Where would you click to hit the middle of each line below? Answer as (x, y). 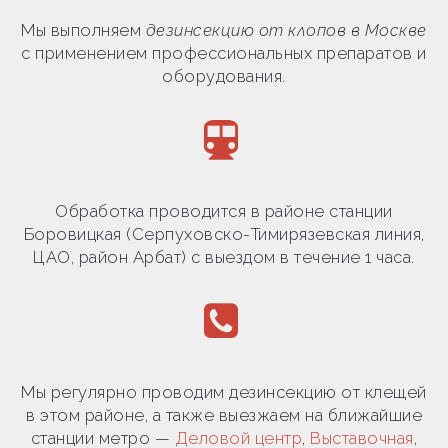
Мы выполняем (83, 30)
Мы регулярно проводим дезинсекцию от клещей (224, 392)
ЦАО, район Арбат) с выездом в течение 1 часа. (224, 257)
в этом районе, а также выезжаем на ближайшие (224, 415)
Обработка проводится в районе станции (224, 211)
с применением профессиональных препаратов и (224, 53)
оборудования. (224, 76)
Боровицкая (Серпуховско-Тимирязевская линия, (224, 234)
